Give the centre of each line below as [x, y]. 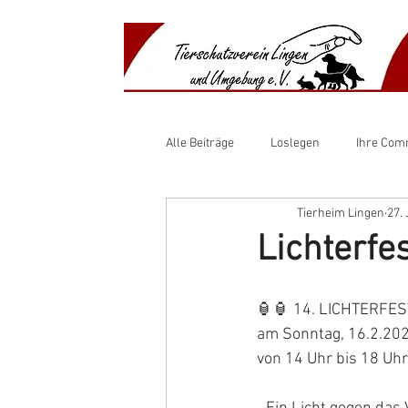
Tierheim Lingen [341, 213]
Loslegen [295, 143]
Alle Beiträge [200, 143]
